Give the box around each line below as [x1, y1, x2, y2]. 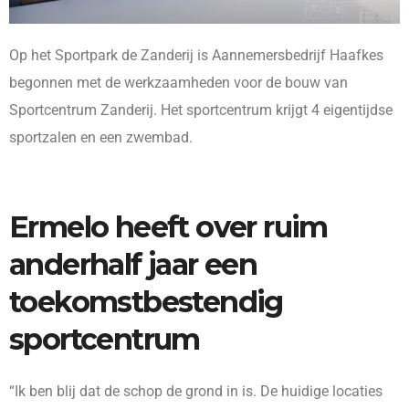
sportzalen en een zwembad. [9, 129, 193, 147]
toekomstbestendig [9, 284, 283, 320]
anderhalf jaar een [9, 246, 257, 283]
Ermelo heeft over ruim [9, 209, 328, 246]
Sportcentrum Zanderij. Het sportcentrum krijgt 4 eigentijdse [9, 101, 393, 120]
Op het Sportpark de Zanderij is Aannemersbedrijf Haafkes [9, 47, 383, 65]
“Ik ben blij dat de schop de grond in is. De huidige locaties [9, 383, 383, 401]
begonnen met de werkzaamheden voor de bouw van [9, 74, 348, 92]
